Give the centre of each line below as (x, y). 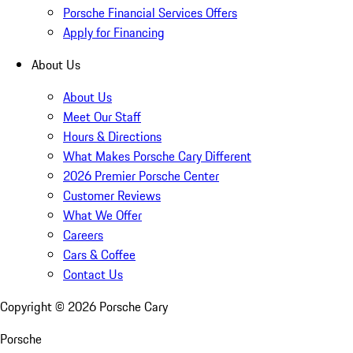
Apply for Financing (114, 33)
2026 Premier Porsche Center (141, 176)
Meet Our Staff (102, 117)
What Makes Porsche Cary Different (157, 156)
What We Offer (102, 216)
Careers (83, 235)
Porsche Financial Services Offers (150, 13)
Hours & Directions (112, 137)
